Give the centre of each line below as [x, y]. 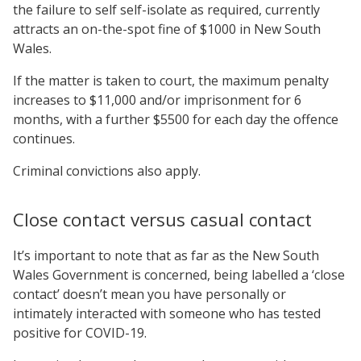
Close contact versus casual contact [162, 219]
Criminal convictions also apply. [107, 170]
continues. [44, 138]
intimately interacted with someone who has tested [167, 313]
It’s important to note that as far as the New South [166, 255]
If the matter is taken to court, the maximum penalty [171, 80]
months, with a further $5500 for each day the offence [176, 119]
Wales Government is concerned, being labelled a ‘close [179, 274]
